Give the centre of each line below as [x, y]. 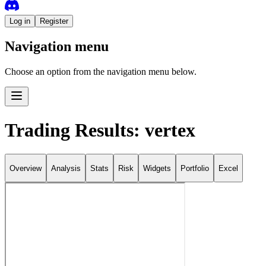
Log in [20, 21]
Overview [26, 168]
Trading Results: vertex [100, 130]
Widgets [157, 168]
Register [54, 21]
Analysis [66, 168]
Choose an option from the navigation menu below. [101, 72]
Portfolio [195, 168]
